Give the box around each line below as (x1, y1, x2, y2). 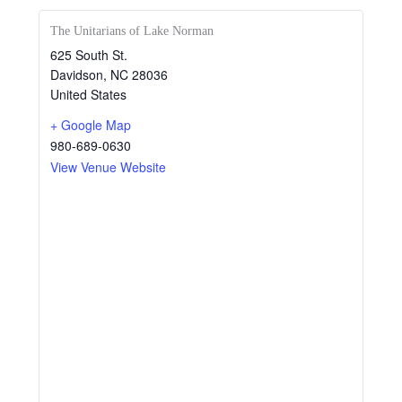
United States (50, 85, 127, 103)
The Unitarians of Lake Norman (50, 24, 214, 38)
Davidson (50, 66, 104, 83)
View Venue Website (50, 158, 167, 176)
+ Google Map (50, 116, 132, 134)
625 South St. (50, 46, 128, 64)
